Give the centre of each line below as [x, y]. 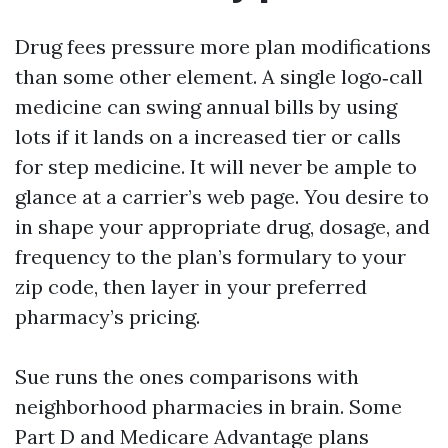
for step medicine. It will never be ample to [216, 166]
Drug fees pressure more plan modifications [223, 46]
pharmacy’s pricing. [107, 316]
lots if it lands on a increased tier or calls [208, 136]
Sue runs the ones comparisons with [187, 376]
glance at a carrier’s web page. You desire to [222, 196]
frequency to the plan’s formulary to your [210, 256]
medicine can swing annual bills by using [206, 106]
